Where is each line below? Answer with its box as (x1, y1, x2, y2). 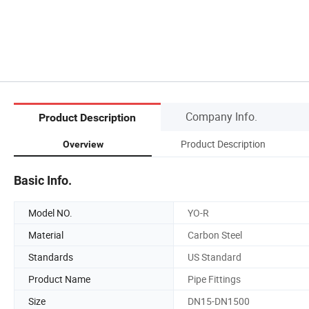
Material (28, 228, 63, 241)
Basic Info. (14, 172, 72, 188)
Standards (28, 250, 73, 263)
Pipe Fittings (188, 272, 241, 286)
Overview (62, 138, 103, 150)
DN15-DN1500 (188, 294, 250, 308)
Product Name (28, 272, 90, 286)
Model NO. (28, 206, 72, 219)
